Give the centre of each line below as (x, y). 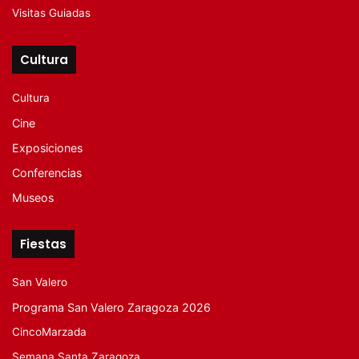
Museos (33, 197)
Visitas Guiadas (51, 12)
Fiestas (43, 244)
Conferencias (47, 172)
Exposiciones (47, 147)
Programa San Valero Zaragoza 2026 (111, 307)
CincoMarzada (49, 331)
